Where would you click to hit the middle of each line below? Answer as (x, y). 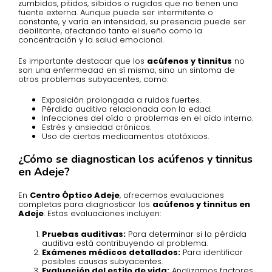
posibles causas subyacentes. (102, 262)
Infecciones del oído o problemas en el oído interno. (148, 118)
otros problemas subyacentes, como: (93, 79)
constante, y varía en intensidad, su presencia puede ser (132, 22)
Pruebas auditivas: (84, 234)
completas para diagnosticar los (85, 204)
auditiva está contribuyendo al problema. (125, 243)
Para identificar (212, 253)
